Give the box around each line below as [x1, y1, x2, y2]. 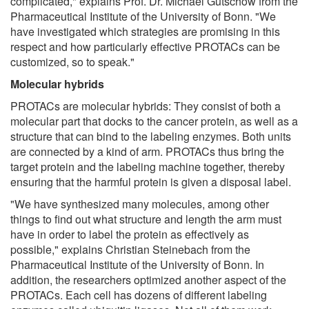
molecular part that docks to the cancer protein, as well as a [10, 112, 298, 129]
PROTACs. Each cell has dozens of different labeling [10, 286, 267, 303]
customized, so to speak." [10, 53, 134, 70]
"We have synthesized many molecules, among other [10, 195, 269, 212]
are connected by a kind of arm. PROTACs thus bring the [10, 143, 284, 159]
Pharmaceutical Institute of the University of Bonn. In [10, 256, 264, 272]
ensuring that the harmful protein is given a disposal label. [10, 173, 291, 190]
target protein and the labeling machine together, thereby [10, 158, 285, 175]
